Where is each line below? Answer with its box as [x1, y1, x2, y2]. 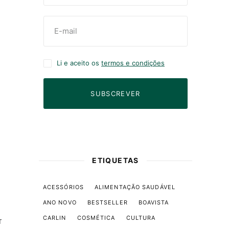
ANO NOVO [42, 199, 77, 206]
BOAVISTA [138, 199, 169, 206]
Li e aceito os [56, 59, 101, 67]
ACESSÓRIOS [42, 184, 84, 191]
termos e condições [101, 59, 165, 67]
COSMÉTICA [77, 214, 116, 221]
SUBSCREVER [90, 89, 141, 98]
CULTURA [126, 214, 156, 221]
